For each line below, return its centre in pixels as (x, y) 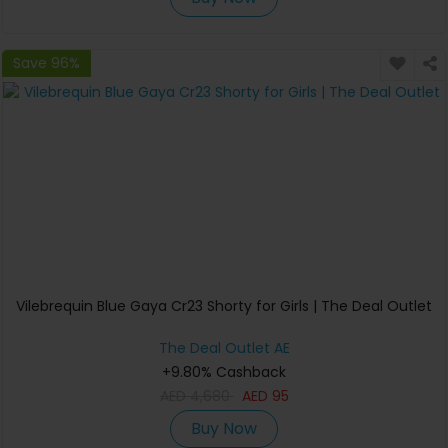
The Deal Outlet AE (224, 347)
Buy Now (224, 429)
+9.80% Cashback (224, 371)
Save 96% (46, 62)
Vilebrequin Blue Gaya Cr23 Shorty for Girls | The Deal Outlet (224, 305)
